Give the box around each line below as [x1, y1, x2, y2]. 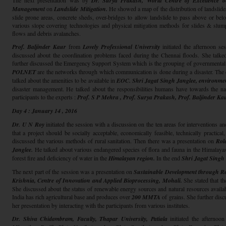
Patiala [150, 214, 167, 223]
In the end [155, 154, 182, 162]
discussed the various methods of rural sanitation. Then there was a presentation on [12, 137, 216, 145]
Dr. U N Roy [12, 120, 46, 129]
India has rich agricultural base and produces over [12, 193, 132, 201]
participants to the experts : [12, 93, 77, 101]
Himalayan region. [108, 154, 155, 162]
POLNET [12, 68, 36, 76]
